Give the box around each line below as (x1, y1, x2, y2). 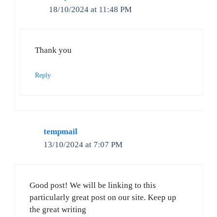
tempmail (44, 126, 77, 136)
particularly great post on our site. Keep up (30, 193, 176, 202)
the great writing (30, 205, 86, 215)
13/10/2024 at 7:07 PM (44, 139, 123, 149)
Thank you (35, 46, 72, 55)
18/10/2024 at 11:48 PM (49, 4, 132, 14)
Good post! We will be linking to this (30, 181, 156, 190)
